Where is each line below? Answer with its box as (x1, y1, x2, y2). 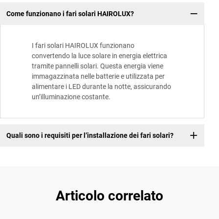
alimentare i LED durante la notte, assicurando (32, 83, 171, 91)
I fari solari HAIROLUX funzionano (32, 42, 134, 50)
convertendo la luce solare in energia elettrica (32, 52, 167, 60)
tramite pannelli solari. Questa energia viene (32, 62, 163, 70)
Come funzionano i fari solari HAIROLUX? (6, 9, 134, 18)
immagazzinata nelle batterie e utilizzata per (32, 72, 165, 81)
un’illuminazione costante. (32, 93, 110, 101)
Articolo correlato (56, 188, 163, 204)
